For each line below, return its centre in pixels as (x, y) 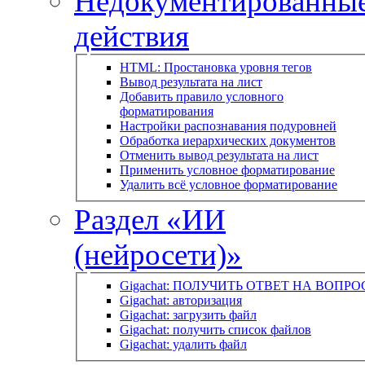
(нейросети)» (158, 254)
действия (132, 37)
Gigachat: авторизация (181, 300)
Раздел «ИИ (150, 219)
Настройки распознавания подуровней (228, 125)
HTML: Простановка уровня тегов (216, 67)
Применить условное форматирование (227, 169)
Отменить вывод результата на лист (219, 155)
